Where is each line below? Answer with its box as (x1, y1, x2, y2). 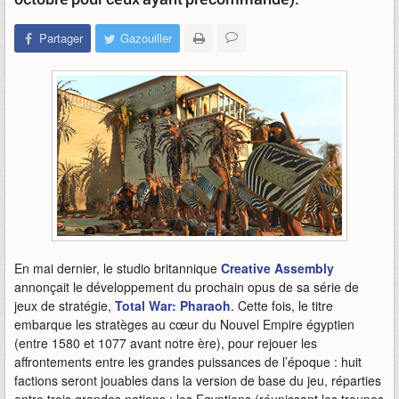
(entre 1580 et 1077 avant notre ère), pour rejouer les (14, 334, 317, 352)
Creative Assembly (221, 259, 334, 277)
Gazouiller (120, 29, 172, 46)
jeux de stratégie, (14, 297, 115, 314)
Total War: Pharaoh (115, 297, 231, 314)
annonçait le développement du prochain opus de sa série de (14, 278, 359, 296)
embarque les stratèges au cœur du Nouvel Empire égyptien (14, 315, 354, 333)
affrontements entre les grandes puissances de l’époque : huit (14, 353, 362, 370)
